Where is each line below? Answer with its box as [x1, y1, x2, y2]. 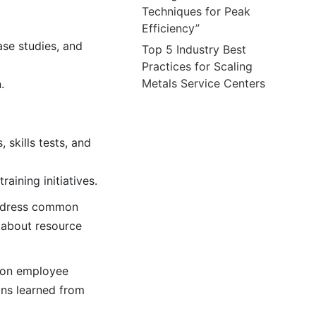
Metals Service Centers [142, 75, 266, 90]
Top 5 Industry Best [142, 42, 247, 56]
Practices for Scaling [142, 59, 253, 73]
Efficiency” [142, 20, 200, 35]
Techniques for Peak [142, 4, 251, 18]
